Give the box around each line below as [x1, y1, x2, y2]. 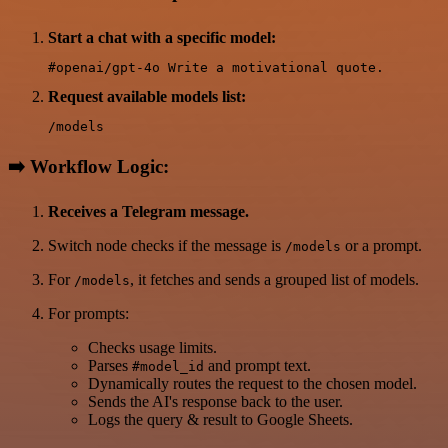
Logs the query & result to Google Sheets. [88, 411, 353, 429]
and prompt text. [204, 357, 311, 375]
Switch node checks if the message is [48, 237, 285, 255]
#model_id [132, 359, 204, 375]
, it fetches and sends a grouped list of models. [130, 271, 419, 289]
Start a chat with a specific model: [48, 28, 276, 46]
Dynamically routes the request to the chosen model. [88, 375, 417, 393]
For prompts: [48, 305, 129, 323]
